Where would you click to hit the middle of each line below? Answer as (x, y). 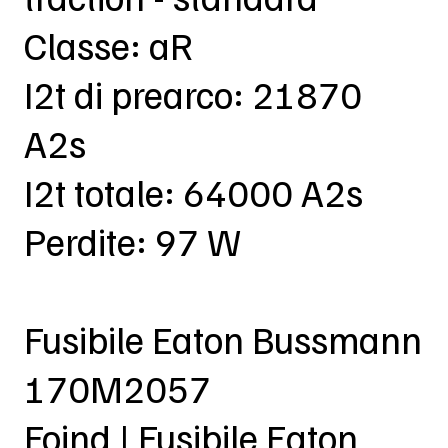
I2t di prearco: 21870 (192, 94)
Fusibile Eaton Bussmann (222, 339)
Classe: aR (107, 45)
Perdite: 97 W (132, 241)
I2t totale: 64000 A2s (193, 192)
